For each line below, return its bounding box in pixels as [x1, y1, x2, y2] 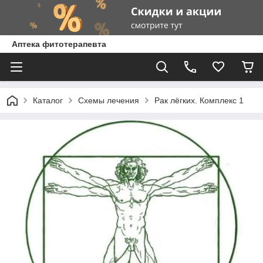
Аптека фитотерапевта [12, 39, 106, 49]
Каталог [33, 96, 63, 105]
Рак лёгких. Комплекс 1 [154, 96, 244, 105]
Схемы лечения [78, 96, 139, 105]
